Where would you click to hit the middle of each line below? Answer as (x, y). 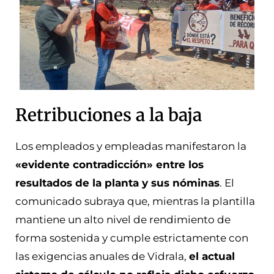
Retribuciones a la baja (109, 115)
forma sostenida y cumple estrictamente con (132, 238)
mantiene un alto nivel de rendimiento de (123, 219)
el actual (212, 256)
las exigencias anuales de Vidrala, (102, 256)
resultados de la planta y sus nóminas (117, 183)
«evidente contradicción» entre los (109, 164)
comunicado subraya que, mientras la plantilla (135, 201)
